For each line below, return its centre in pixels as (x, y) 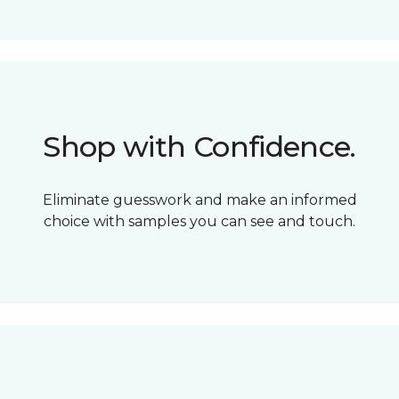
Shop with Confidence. (199, 147)
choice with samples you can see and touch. (199, 222)
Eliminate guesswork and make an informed (199, 200)
